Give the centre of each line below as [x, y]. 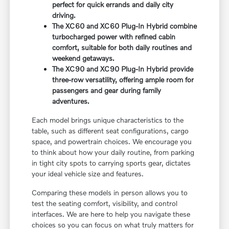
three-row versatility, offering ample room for [123, 80]
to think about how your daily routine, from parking [113, 152]
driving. [64, 15]
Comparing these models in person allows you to [110, 193]
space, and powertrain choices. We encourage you [112, 142]
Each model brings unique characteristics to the [108, 120]
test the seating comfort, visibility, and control [105, 203]
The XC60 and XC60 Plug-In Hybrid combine [125, 26]
